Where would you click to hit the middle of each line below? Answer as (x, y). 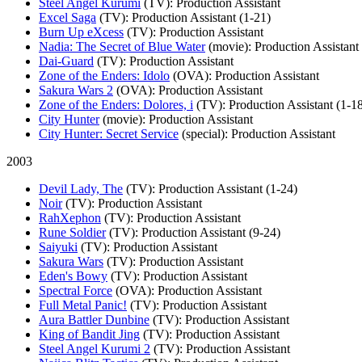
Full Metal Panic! (83, 305)
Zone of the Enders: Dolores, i (116, 104)
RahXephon (70, 217)
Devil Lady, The (81, 188)
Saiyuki (58, 246)
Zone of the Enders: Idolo (104, 75)
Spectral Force (76, 290)
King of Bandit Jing (89, 334)
